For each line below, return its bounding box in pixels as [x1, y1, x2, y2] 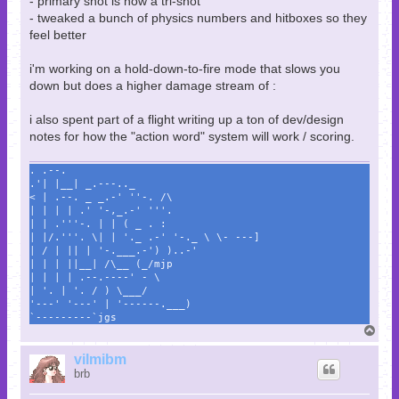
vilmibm [74, 351, 126, 367]
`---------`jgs [29, 311, 117, 323]
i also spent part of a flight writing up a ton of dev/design [29, 112, 344, 127]
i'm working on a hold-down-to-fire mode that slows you [29, 61, 340, 77]
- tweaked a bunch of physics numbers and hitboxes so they [29, 11, 367, 26]
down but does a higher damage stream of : [29, 78, 276, 94]
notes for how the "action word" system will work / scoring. [29, 129, 354, 144]
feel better [29, 28, 86, 43]
